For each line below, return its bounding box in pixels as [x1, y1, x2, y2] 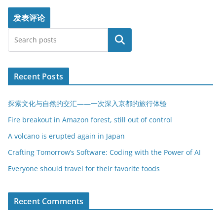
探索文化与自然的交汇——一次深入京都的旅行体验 [8, 99, 167, 109]
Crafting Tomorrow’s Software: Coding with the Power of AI [8, 147, 201, 157]
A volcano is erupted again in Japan [8, 131, 125, 141]
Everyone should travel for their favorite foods [8, 164, 160, 174]
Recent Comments [14, 196, 84, 207]
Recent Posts [14, 71, 63, 82]
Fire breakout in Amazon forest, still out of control [8, 115, 172, 125]
